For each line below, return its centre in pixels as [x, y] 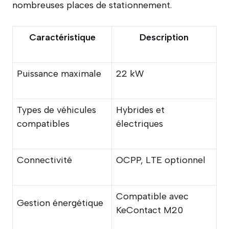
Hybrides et [140, 110]
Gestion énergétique [60, 203]
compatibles [43, 123]
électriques [140, 123]
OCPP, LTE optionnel [161, 160]
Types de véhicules [56, 110]
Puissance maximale [59, 73]
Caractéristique [62, 37]
